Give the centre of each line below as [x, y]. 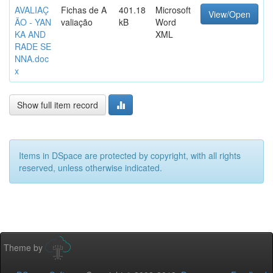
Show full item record [58, 105]
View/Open [229, 14]
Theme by [24, 247]
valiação [77, 22]
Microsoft [173, 10]
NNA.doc [32, 58]
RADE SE [33, 46]
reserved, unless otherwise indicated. [90, 168]
